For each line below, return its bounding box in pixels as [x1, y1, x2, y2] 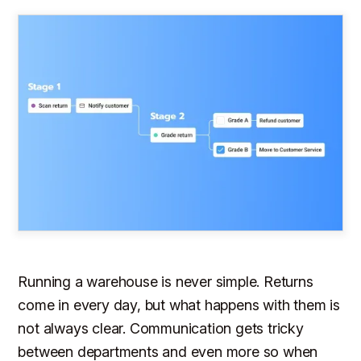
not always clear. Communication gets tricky [18, 320, 304, 338]
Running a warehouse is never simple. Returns [18, 273, 313, 291]
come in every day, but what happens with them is [18, 297, 340, 314]
